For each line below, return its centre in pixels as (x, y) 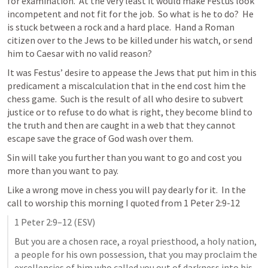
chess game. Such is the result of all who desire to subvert (125, 99)
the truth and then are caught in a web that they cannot (121, 125)
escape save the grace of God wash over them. (102, 138)
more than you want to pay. (65, 170)
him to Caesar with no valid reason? (80, 53)
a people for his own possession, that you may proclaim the (136, 254)
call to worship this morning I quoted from (95, 203)
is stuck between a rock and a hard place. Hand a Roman (121, 27)
